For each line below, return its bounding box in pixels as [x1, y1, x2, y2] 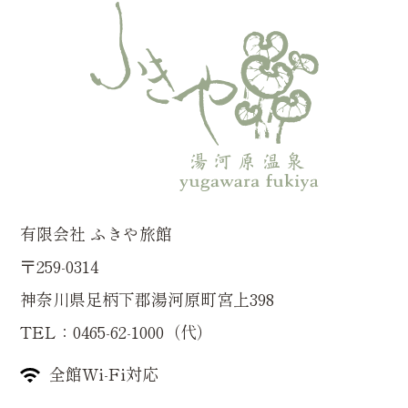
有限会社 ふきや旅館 [20, 221, 173, 246]
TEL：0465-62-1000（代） [20, 320, 214, 344]
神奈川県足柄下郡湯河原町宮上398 [20, 287, 275, 311]
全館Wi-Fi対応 [49, 362, 159, 386]
